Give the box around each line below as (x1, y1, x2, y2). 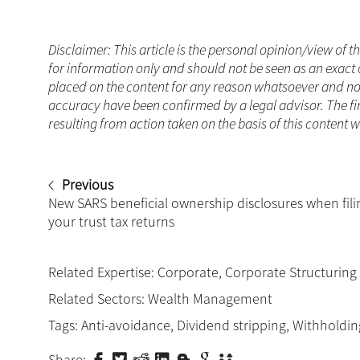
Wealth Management (148, 288, 272, 308)
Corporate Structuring (225, 262, 357, 281)
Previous (62, 174, 113, 194)
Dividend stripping (177, 315, 286, 334)
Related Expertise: (48, 262, 157, 281)
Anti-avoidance (81, 315, 170, 334)
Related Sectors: (48, 288, 148, 308)
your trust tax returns (48, 211, 174, 231)
